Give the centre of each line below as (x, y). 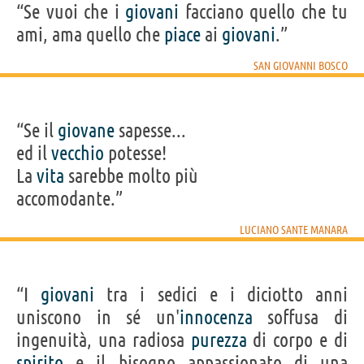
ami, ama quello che (90, 34)
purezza (219, 340)
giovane (86, 130)
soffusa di (300, 317)
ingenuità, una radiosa (104, 340)
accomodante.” (69, 198)
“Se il (37, 130)
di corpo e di (297, 340)
